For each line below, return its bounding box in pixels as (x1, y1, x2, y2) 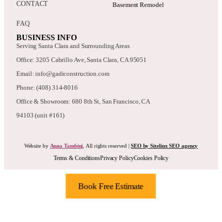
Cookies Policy (133, 155, 169, 162)
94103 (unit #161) (16, 111, 65, 119)
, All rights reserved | (83, 143, 131, 149)
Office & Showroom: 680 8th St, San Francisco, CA (16, 98, 151, 106)
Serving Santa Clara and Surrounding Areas (16, 42, 130, 50)
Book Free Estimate (79, 182, 143, 191)
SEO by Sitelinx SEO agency (130, 143, 198, 149)
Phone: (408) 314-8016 (16, 84, 78, 92)
